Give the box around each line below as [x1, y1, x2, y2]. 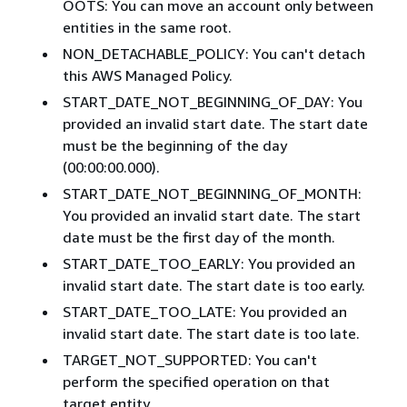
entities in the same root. [62, 18, 232, 37]
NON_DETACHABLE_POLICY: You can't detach [62, 45, 365, 64]
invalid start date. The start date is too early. [62, 276, 365, 295]
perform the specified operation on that [62, 372, 330, 392]
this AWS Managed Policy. [62, 66, 233, 85]
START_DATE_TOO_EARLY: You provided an [62, 254, 355, 273]
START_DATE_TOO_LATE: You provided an [62, 303, 347, 322]
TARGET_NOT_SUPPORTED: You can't [62, 351, 317, 370]
